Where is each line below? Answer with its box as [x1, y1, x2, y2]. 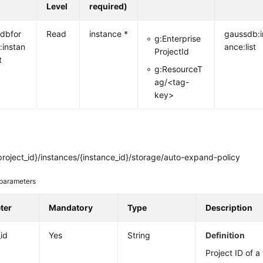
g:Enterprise [154, 33, 201, 43]
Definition [205, 230, 245, 240]
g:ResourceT [154, 64, 203, 74]
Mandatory [49, 203, 93, 213]
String [127, 230, 151, 240]
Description [205, 203, 253, 213]
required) [89, 1, 128, 11]
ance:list [224, 42, 257, 52]
